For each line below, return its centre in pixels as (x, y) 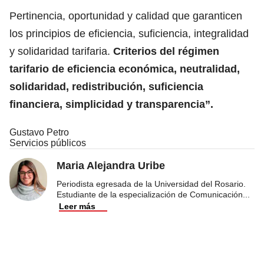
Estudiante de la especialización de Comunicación (150, 194)
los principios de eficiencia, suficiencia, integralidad (129, 33)
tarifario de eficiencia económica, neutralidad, (125, 69)
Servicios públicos (48, 143)
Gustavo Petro (39, 132)
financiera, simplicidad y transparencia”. (111, 104)
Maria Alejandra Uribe (111, 165)
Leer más (77, 206)
